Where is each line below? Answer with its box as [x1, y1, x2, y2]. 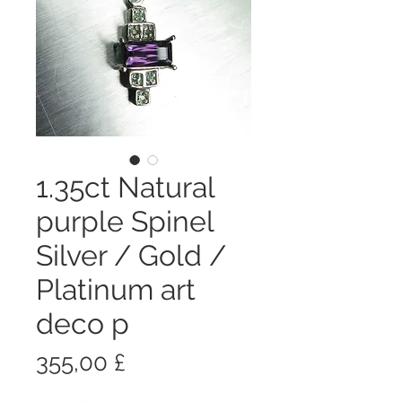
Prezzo [125, 347, 197, 375]
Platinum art [36, 272, 196, 306]
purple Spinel [36, 204, 214, 238]
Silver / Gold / [36, 238, 226, 272]
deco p [36, 306, 129, 340]
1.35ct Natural [36, 170, 214, 204]
